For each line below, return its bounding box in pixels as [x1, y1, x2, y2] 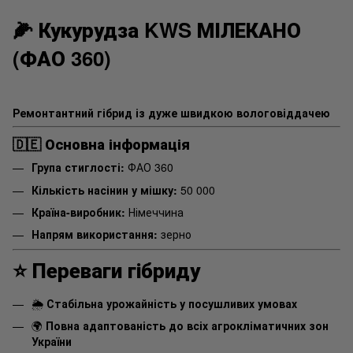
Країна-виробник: [32, 203, 125, 220]
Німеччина [125, 203, 184, 220]
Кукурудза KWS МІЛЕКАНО [39, 14, 301, 44]
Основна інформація [45, 133, 190, 154]
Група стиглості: [32, 159, 124, 176]
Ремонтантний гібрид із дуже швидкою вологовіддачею [13, 104, 330, 121]
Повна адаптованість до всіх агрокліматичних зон [46, 318, 329, 334]
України [32, 333, 72, 350]
